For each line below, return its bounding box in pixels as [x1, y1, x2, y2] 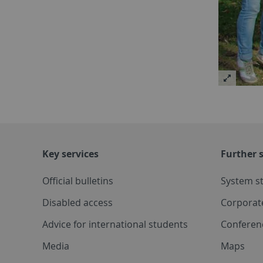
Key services [42, 147, 99, 161]
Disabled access [42, 196, 113, 210]
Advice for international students [42, 218, 188, 231]
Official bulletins [42, 174, 113, 188]
